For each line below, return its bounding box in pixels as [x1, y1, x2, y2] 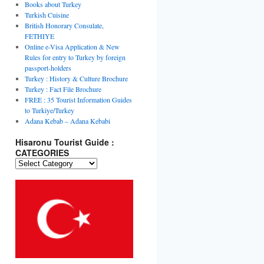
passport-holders [24, 62, 71, 72]
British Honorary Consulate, [24, 20, 104, 30]
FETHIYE [24, 31, 54, 41]
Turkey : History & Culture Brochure [24, 73, 128, 83]
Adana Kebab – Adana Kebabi [24, 115, 110, 126]
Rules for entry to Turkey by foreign [24, 52, 126, 62]
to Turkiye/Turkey [24, 105, 74, 115]
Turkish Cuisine [24, 9, 69, 19]
